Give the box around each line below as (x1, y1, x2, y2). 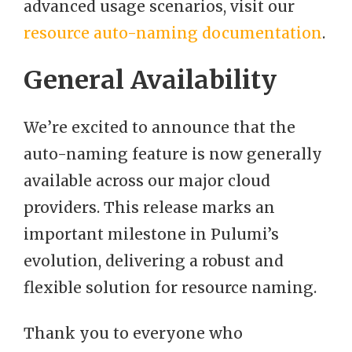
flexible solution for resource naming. (24, 278, 317, 298)
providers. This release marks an (24, 198, 275, 218)
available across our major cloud (24, 171, 270, 191)
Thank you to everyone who (24, 324, 243, 343)
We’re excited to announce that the (24, 118, 295, 137)
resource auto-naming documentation (24, 24, 322, 43)
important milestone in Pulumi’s (24, 225, 279, 244)
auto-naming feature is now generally (24, 145, 322, 164)
